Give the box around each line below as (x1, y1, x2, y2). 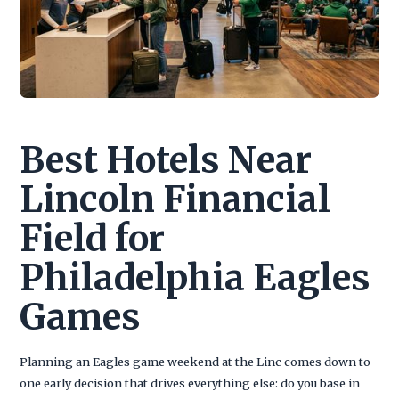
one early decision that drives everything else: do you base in (20, 375, 361, 390)
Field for (20, 216, 166, 261)
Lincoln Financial (20, 176, 331, 222)
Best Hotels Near (20, 137, 313, 183)
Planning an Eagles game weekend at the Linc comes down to (20, 354, 371, 369)
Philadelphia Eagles (20, 255, 371, 300)
